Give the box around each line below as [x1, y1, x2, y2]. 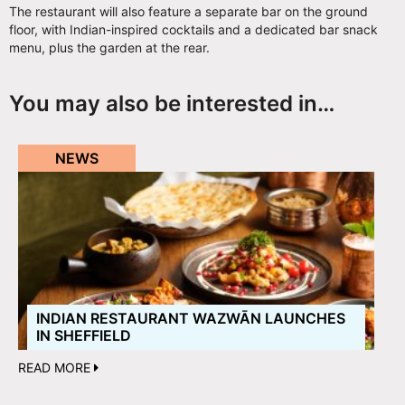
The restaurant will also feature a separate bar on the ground [9, 3, 368, 19]
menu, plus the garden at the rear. [9, 39, 213, 55]
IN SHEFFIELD [36, 325, 131, 344]
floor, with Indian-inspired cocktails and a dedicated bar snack [9, 21, 378, 37]
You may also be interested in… [9, 89, 334, 117]
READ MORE [18, 359, 94, 375]
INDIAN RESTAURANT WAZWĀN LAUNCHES [36, 308, 345, 327]
